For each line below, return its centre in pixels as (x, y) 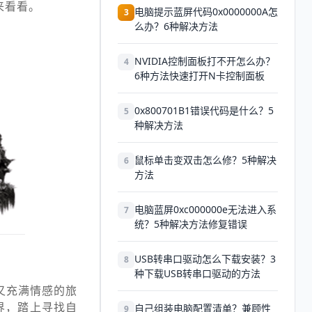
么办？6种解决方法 (176, 26)
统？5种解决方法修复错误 (191, 224)
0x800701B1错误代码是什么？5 (204, 110)
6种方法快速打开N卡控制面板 (200, 76)
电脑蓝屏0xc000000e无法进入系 (205, 209)
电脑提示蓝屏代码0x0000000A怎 (206, 11)
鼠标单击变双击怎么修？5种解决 (205, 160)
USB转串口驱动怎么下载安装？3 (205, 259)
